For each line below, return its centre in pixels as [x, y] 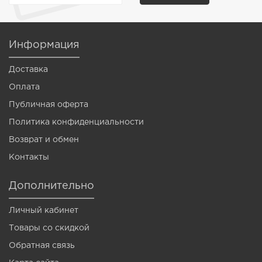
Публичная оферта [49, 105]
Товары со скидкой [49, 228]
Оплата [24, 87]
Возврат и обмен [44, 140]
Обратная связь [42, 246]
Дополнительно [51, 186]
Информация [44, 45]
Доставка [28, 70]
